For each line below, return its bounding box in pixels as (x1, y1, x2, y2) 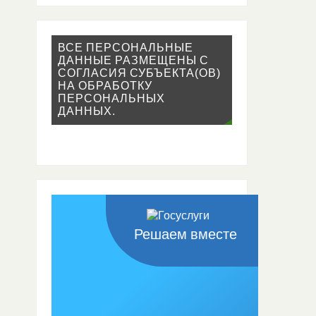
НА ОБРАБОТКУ (58, 80, 153, 92)
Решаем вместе (133, 226, 237, 242)
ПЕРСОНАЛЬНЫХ (58, 92, 166, 105)
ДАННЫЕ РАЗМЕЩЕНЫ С (58, 54, 209, 67)
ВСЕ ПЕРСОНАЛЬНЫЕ (58, 42, 194, 54)
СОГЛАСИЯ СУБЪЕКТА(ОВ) (58, 67, 221, 80)
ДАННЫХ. (58, 105, 116, 118)
